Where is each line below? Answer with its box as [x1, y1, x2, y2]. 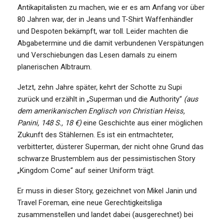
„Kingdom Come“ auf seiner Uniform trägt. [17, 166, 155, 175]
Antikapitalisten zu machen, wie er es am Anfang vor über [17, 2, 205, 12]
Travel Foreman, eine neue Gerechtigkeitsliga [17, 198, 162, 207]
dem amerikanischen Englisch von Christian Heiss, [17, 106, 185, 115]
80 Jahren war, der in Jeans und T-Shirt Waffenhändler [17, 14, 193, 24]
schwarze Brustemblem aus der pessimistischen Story [17, 154, 195, 163]
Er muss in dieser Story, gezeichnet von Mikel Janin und [17, 186, 197, 195]
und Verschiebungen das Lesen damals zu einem [17, 50, 177, 59]
